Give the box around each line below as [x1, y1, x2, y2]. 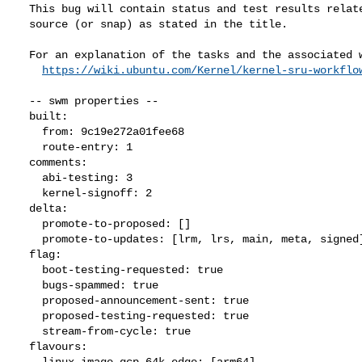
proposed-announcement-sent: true [16, 293, 42, 307]
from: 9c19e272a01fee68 [16, 124, 42, 138]
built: [16, 109, 29, 123]
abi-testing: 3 [16, 170, 42, 184]
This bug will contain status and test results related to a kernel [16, 2, 29, 15]
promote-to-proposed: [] [16, 217, 42, 230]
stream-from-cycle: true [16, 324, 42, 338]
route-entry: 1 [16, 140, 42, 154]
